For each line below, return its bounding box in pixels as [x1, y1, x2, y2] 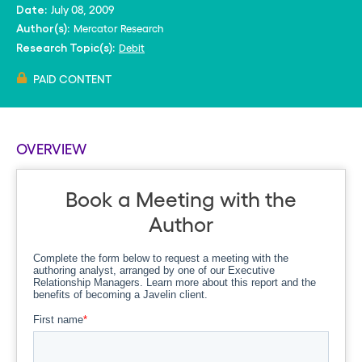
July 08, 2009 [51, 2, 115, 15]
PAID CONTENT [33, 72, 112, 85]
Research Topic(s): [16, 42, 115, 53]
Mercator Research [74, 22, 164, 34]
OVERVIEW [16, 140, 86, 157]
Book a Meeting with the [65, 185, 297, 211]
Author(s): [16, 23, 69, 34]
